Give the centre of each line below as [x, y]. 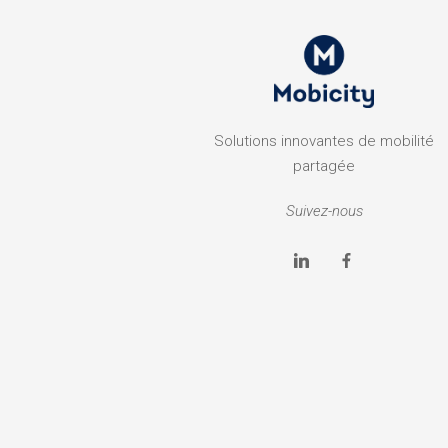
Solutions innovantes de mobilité [324, 141]
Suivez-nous [324, 211]
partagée [324, 166]
